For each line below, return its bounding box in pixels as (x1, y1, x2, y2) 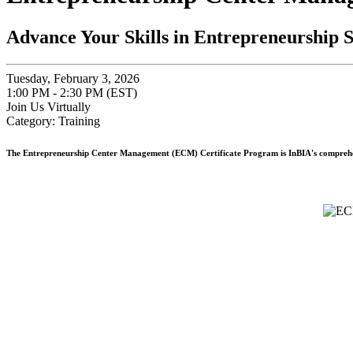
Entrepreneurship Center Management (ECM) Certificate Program (23, 147, 278, 158)
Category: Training (6, 113, 100, 128)
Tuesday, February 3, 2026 (6, 71, 139, 85)
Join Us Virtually (6, 99, 91, 113)
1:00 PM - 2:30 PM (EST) (6, 85, 137, 99)
